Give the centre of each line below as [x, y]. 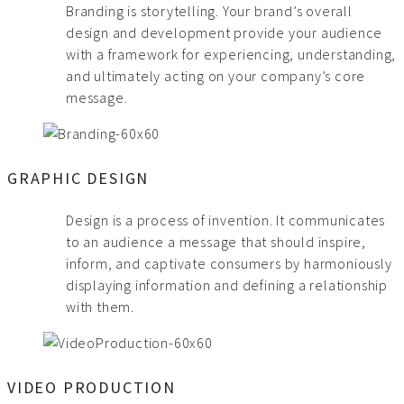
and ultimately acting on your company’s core [216, 76]
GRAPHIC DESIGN [78, 179]
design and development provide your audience [225, 33]
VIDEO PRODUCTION [92, 388]
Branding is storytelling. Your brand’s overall [209, 11]
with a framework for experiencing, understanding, [231, 55]
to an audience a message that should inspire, [216, 242]
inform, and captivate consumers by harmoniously [229, 264]
